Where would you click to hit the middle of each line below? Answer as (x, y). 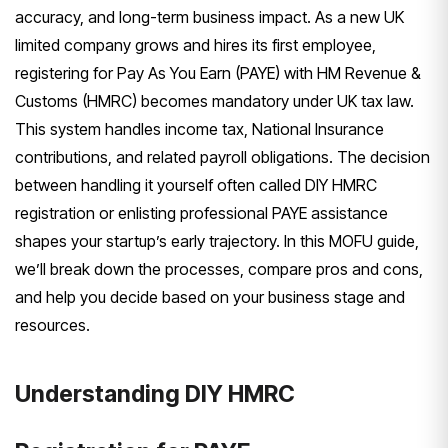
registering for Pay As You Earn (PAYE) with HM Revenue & (218, 72)
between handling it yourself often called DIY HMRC (196, 184)
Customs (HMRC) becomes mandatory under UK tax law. (214, 100)
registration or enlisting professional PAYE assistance (201, 212)
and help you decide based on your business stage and (210, 296)
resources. (52, 324)
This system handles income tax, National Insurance (199, 128)
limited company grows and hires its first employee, (195, 44)
